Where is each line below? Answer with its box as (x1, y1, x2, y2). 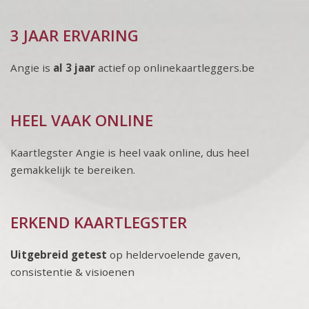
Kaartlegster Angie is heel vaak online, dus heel (10, 145, 249, 159)
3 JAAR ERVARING (10, 24, 139, 46)
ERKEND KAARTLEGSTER (10, 211, 187, 233)
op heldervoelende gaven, (107, 247, 241, 261)
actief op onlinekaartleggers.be (98, 60, 255, 74)
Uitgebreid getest (10, 247, 107, 261)
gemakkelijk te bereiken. (10, 162, 135, 177)
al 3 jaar (53, 60, 98, 74)
